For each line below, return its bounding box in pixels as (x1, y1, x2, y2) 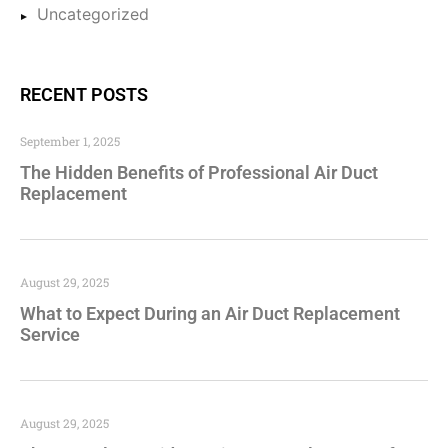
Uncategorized (37, 4, 149, 25)
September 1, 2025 (20, 133, 120, 150)
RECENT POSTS (20, 84, 148, 106)
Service (20, 324, 80, 346)
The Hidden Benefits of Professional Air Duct (20, 162, 378, 184)
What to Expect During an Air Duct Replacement (20, 303, 400, 325)
